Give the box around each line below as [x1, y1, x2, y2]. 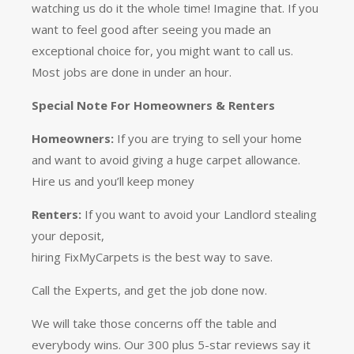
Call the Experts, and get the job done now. [32, 282, 267, 299]
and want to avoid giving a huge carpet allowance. [32, 152, 300, 168]
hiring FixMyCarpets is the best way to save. [32, 249, 273, 265]
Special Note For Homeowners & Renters [32, 97, 275, 114]
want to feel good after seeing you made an [32, 21, 271, 38]
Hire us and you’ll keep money [32, 173, 194, 190]
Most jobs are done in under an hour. [32, 64, 232, 81]
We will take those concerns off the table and [32, 315, 277, 332]
